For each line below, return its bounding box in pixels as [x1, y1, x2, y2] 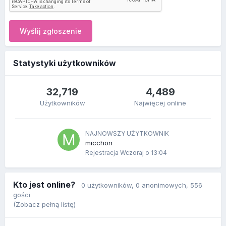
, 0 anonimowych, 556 [132, 181, 202, 189]
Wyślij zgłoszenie [20, 27, 82, 35]
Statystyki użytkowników [13, 58, 116, 68]
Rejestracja [85, 149, 120, 156]
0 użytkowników [81, 181, 132, 189]
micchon [85, 139, 112, 147]
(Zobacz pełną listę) [13, 200, 76, 208]
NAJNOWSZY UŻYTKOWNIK [85, 130, 169, 137]
